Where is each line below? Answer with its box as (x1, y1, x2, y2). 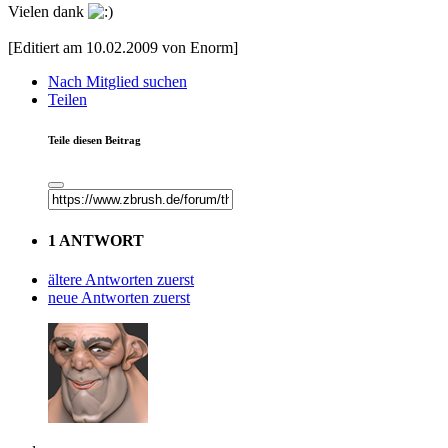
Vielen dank (8, 3, 88, 21)
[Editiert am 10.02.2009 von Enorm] (8, 39, 238, 57)
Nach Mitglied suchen (48, 73, 187, 91)
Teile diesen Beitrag (48, 134, 141, 147)
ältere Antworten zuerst (48, 270, 194, 288)
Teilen (48, 91, 87, 109)
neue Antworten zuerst (48, 288, 190, 306)
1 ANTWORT (48, 231, 144, 249)
